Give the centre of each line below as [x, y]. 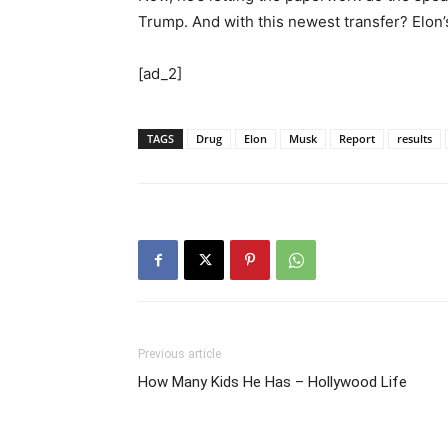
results [414, 139]
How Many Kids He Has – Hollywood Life [272, 382]
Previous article [179, 354]
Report [357, 139]
